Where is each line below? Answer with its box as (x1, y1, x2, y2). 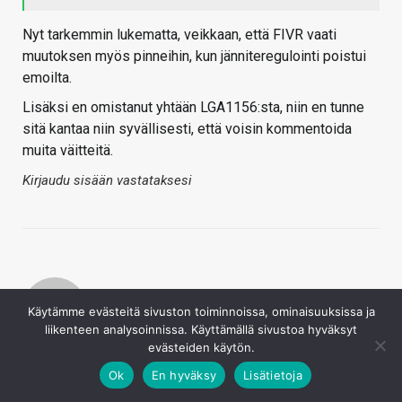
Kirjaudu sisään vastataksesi (22, 172, 192, 189)
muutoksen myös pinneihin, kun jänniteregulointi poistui (22, 48, 366, 66)
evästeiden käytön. (147, 340, 255, 354)
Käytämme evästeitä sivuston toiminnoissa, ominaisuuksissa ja (27, 304, 375, 319)
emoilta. (22, 69, 72, 87)
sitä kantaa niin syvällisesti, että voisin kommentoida (22, 120, 352, 138)
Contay (22, 343, 67, 360)
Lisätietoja (243, 367, 302, 382)
